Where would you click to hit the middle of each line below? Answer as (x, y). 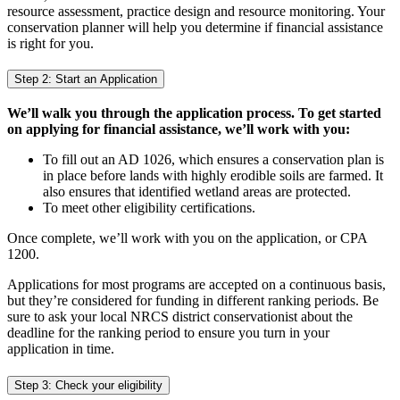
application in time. (61, 349)
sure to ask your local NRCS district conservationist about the (180, 317)
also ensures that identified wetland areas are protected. (197, 192)
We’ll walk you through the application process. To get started (194, 113)
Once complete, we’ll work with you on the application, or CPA (187, 238)
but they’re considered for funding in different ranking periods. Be (193, 301)
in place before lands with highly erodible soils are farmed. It (213, 176)
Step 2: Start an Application (86, 79)
